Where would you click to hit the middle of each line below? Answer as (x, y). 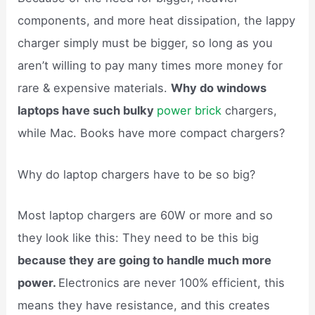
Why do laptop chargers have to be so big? (137, 174)
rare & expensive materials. (95, 88)
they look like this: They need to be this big (139, 237)
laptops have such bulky (88, 111)
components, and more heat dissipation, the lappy (157, 21)
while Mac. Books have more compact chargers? (152, 133)
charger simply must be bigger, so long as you (146, 43)
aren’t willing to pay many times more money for (150, 66)
